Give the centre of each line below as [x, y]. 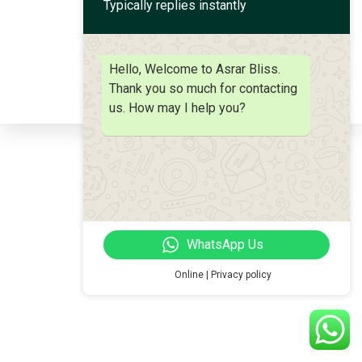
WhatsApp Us [225, 244]
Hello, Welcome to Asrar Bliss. [195, 69]
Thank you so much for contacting [203, 88]
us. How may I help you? [177, 108]
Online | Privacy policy [222, 274]
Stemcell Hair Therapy [186, 16]
